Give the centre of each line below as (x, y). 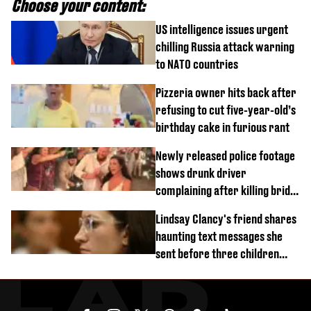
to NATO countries (197, 64)
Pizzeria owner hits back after (226, 93)
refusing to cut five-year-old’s (226, 110)
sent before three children (217, 254)
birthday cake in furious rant (222, 127)
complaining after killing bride (226, 191)
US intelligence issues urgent (222, 30)
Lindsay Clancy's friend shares (226, 219)
